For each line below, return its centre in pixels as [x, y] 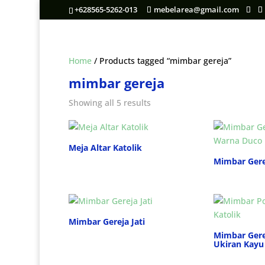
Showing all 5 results [110, 102]
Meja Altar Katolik [106, 147]
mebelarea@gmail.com [197, 9]
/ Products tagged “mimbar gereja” [162, 60]
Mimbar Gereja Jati [107, 222]
